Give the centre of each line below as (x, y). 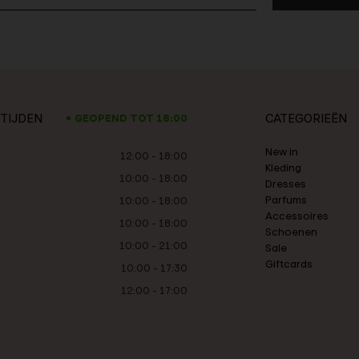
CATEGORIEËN (306, 118)
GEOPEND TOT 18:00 (131, 118)
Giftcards (289, 264)
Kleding (283, 167)
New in (282, 151)
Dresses (286, 184)
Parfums (286, 200)
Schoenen (291, 232)
